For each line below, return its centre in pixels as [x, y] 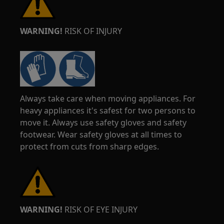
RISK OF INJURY [92, 31]
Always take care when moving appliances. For [108, 98]
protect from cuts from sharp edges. [90, 146]
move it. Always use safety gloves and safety [103, 122]
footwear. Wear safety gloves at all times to [101, 134]
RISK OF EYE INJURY [100, 209]
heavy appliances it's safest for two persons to [108, 110]
